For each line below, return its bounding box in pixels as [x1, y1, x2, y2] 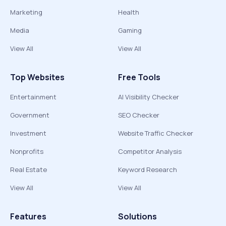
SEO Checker [118, 110, 159, 120]
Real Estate [10, 165, 47, 174]
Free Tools [118, 72, 160, 83]
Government [10, 110, 49, 120]
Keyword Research [118, 165, 177, 174]
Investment [10, 129, 46, 138]
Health [118, 8, 139, 17]
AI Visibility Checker [118, 92, 179, 101]
